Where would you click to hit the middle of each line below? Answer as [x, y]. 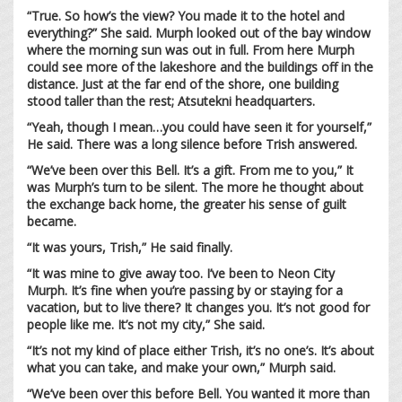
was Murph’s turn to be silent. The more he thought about [195, 187]
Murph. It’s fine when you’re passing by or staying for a [185, 290]
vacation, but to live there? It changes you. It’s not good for [198, 307]
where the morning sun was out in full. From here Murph [191, 49]
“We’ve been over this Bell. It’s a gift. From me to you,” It [190, 170]
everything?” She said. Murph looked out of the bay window [199, 32]
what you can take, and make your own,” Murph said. [183, 367]
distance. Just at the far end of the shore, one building [183, 83]
